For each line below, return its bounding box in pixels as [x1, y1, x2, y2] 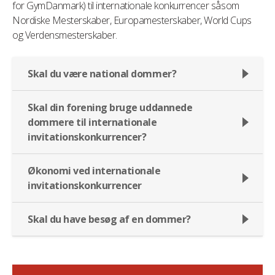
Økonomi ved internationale [28, 164, 161, 177]
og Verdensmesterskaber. [12, 28, 117, 42]
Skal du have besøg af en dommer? [28, 212, 191, 226]
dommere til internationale [28, 115, 157, 129]
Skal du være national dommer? [28, 67, 177, 80]
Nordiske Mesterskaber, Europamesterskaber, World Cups [12, 14, 252, 27]
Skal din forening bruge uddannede [28, 101, 193, 114]
